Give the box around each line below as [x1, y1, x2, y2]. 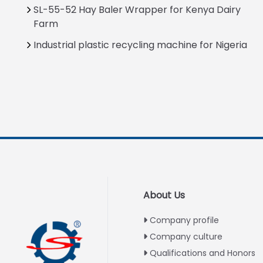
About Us [143, 188, 186, 202]
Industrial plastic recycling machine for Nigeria [33, 38, 247, 52]
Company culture [150, 230, 223, 242]
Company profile [150, 214, 220, 226]
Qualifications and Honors [150, 247, 256, 259]
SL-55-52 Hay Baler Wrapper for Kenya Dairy [33, 2, 241, 16]
